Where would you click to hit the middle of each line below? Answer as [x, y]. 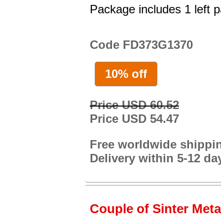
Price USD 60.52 [134, 105]
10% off [126, 74]
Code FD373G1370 [141, 45]
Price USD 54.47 [134, 118]
